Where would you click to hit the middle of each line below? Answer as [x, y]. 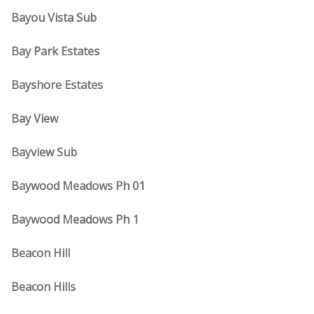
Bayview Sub [44, 152]
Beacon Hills [43, 287]
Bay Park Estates [55, 51]
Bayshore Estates [57, 85]
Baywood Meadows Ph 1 [75, 219]
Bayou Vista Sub [54, 18]
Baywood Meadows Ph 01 [78, 186]
